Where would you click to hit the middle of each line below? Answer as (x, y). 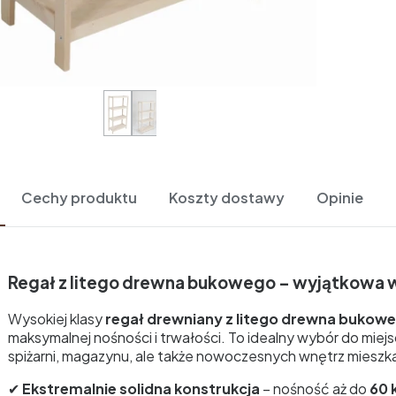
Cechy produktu (79, 198)
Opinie (340, 198)
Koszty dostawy (227, 198)
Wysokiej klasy (57, 318)
